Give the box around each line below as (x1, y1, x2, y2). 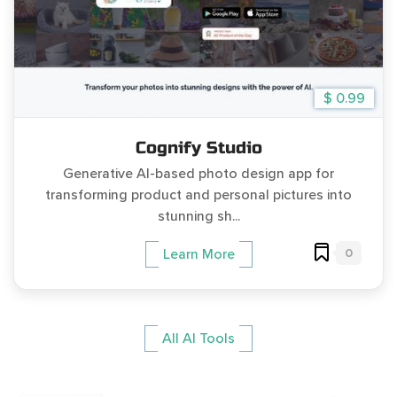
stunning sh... (157, 206, 240, 225)
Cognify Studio (135, 136, 262, 158)
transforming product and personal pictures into (45, 185, 352, 204)
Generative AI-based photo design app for (63, 164, 334, 183)
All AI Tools (162, 330, 235, 348)
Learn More (162, 245, 235, 263)
